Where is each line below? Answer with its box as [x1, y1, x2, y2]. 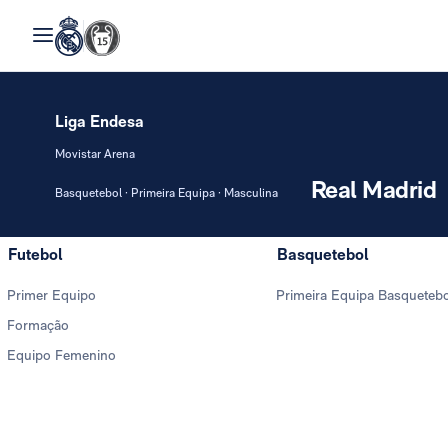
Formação [7, 317, 69, 333]
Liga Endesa [55, 112, 144, 131]
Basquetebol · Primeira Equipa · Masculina [55, 186, 278, 200]
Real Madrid [310, 175, 437, 204]
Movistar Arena [55, 147, 135, 161]
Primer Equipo [7, 287, 96, 303]
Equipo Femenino [7, 347, 116, 363]
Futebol [8, 245, 62, 264]
